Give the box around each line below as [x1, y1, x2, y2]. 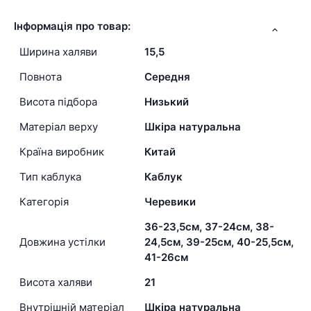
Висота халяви [19, 275, 92, 289]
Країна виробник [19, 144, 104, 158]
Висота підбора [19, 94, 97, 108]
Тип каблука [19, 169, 81, 183]
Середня [144, 69, 190, 83]
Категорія [19, 194, 69, 208]
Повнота [19, 69, 62, 83]
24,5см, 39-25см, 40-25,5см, [144, 235, 294, 249]
